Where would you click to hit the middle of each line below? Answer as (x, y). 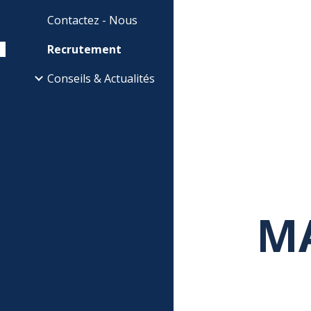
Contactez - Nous (92, 20)
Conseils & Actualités (101, 78)
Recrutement (84, 49)
